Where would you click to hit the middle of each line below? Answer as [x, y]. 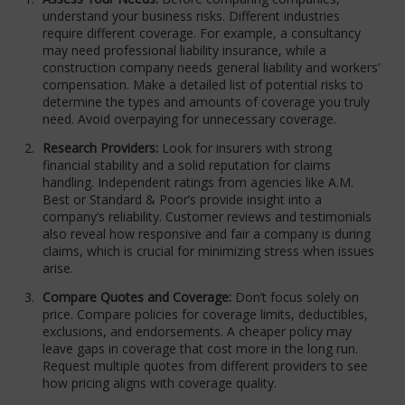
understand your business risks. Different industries [192, 16]
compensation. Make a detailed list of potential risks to [203, 85]
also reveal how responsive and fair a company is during [207, 234]
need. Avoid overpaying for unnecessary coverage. [190, 119]
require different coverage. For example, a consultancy [202, 33]
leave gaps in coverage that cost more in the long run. [201, 349]
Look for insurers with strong [245, 148]
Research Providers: [101, 148]
